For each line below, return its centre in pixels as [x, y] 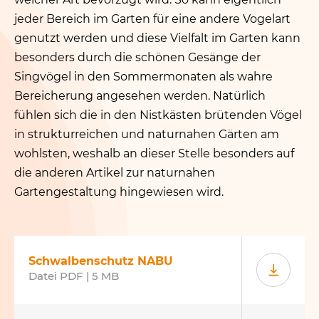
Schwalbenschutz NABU [101, 261]
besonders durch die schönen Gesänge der [137, 57]
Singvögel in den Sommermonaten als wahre [143, 77]
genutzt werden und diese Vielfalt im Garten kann [157, 38]
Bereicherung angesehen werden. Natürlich [140, 96]
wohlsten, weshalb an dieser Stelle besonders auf [154, 153]
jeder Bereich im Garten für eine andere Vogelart [152, 19]
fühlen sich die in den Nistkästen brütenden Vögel [158, 115]
